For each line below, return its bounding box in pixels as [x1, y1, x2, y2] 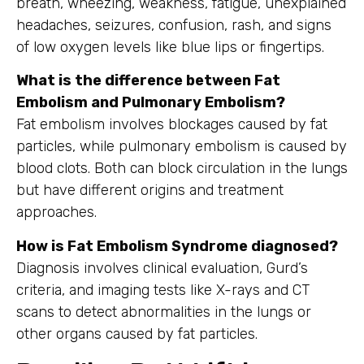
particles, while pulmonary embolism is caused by [16, 137, 347, 156]
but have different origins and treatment [16, 181, 284, 200]
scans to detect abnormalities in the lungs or [16, 302, 311, 321]
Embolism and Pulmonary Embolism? [16, 93, 285, 112]
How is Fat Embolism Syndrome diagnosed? [16, 236, 338, 255]
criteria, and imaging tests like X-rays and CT [16, 280, 310, 299]
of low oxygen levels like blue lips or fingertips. [16, 37, 324, 56]
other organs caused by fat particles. [16, 324, 258, 343]
